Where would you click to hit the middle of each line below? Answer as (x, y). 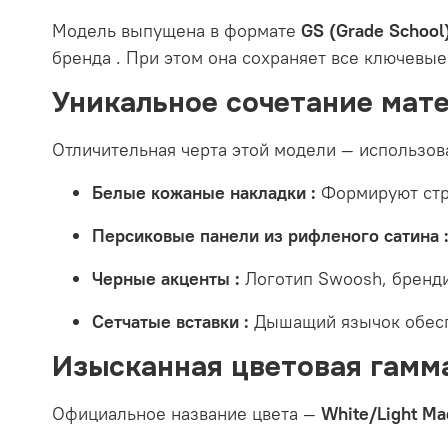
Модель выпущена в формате (176, 30)
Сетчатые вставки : (170, 321)
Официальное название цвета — (186, 413)
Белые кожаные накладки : (204, 192)
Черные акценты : (166, 278)
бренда (84, 57)
